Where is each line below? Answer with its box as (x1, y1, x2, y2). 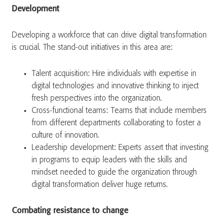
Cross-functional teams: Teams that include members (32, 107, 207, 115)
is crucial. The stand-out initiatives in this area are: (12, 43, 173, 52)
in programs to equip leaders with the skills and (32, 156, 187, 164)
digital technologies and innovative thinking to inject (32, 82, 199, 90)
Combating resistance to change (12, 207, 128, 215)
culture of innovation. (32, 131, 99, 140)
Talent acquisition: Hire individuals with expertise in (32, 70, 196, 78)
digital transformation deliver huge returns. (32, 181, 168, 189)
